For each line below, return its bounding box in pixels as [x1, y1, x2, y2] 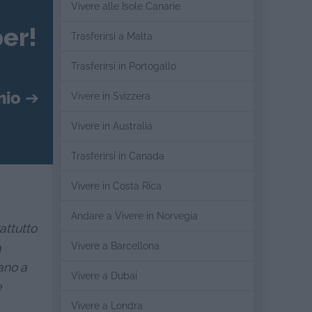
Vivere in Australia [71, 120, 153, 132]
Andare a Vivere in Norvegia [71, 210, 198, 221]
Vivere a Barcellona [71, 240, 159, 251]
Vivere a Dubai [71, 270, 137, 281]
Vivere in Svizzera [71, 91, 150, 102]
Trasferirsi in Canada [71, 150, 164, 162]
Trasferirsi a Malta [71, 31, 153, 42]
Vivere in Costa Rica [71, 180, 162, 192]
